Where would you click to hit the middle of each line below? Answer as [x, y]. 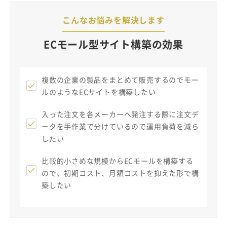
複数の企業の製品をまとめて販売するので [113, 79]
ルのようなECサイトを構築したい [99, 91]
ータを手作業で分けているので [94, 126]
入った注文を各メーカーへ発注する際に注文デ [120, 114]
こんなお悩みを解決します [113, 20]
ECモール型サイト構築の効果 [113, 44]
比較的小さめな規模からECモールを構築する [118, 160]
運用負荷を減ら [173, 126]
